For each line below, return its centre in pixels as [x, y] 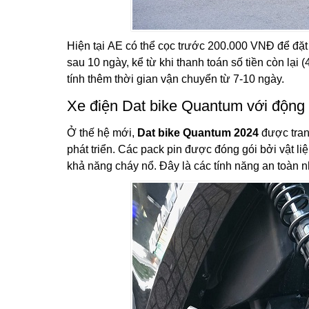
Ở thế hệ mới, [102, 132]
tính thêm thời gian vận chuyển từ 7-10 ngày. [176, 79]
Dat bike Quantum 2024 [198, 132]
